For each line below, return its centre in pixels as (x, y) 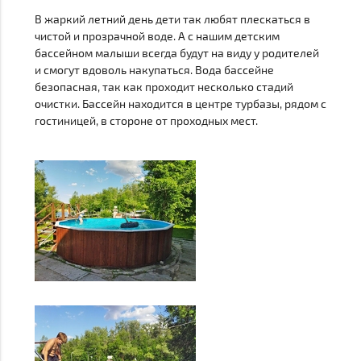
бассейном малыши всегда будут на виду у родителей (176, 52)
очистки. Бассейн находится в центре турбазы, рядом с (180, 103)
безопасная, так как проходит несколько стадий (164, 86)
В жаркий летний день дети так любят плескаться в (172, 19)
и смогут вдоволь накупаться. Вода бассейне (154, 69)
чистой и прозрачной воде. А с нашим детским (157, 35)
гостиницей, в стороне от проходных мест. (146, 120)
